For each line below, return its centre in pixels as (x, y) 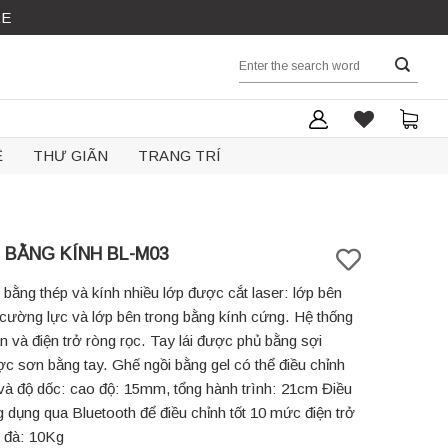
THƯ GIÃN (70, 155)
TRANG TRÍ (179, 155)
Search (257, 59)
